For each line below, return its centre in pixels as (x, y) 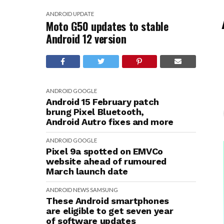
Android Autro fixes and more (110, 122)
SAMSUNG (104, 190)
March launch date (87, 171)
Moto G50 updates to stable (107, 26)
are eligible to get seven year (110, 211)
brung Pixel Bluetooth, (95, 112)
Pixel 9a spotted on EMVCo (104, 151)
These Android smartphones (107, 201)
